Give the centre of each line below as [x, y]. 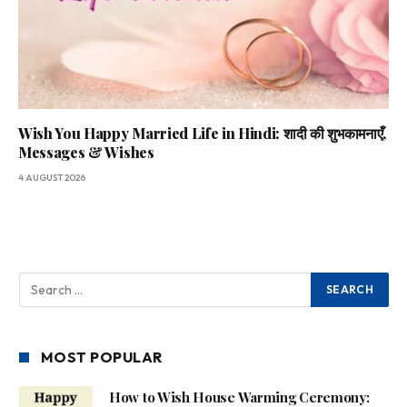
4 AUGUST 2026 [52, 178]
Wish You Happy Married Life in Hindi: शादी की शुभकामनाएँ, [202, 134]
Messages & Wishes [86, 153]
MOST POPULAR [102, 357]
